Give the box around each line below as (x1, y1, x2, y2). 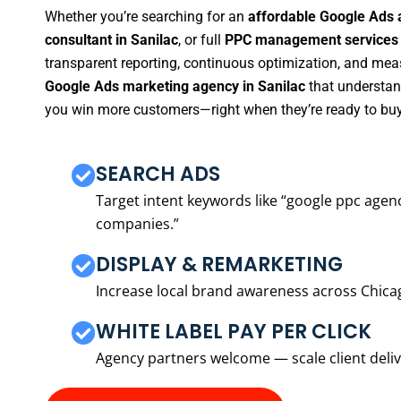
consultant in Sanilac (45, 31, 178, 49)
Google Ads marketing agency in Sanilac (45, 78, 305, 96)
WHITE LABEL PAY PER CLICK (96, 317, 371, 346)
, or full (178, 31, 225, 49)
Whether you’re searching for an (45, 8, 248, 26)
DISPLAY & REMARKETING (96, 250, 343, 278)
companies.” (96, 213, 179, 234)
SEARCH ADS (96, 159, 220, 188)
